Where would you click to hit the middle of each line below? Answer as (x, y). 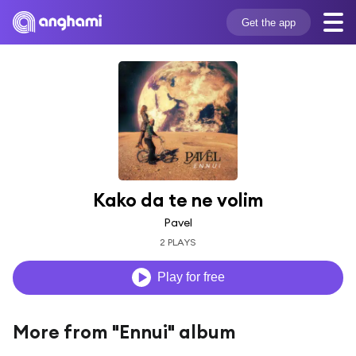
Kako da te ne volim (178, 200)
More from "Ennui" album (124, 331)
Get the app (268, 22)
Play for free (191, 277)
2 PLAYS (178, 242)
